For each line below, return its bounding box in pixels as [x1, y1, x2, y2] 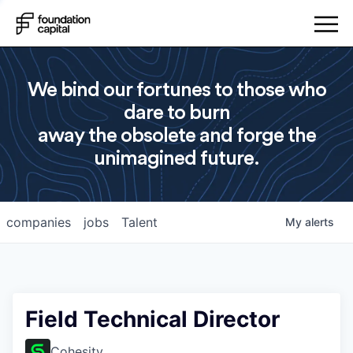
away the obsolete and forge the [37, 125, 316, 146]
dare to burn [123, 102, 230, 123]
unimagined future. [94, 148, 259, 169]
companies [6, 214, 71, 230]
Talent [121, 214, 158, 230]
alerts [305, 215, 334, 229]
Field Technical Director [25, 306, 280, 333]
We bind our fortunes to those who [27, 80, 326, 100]
